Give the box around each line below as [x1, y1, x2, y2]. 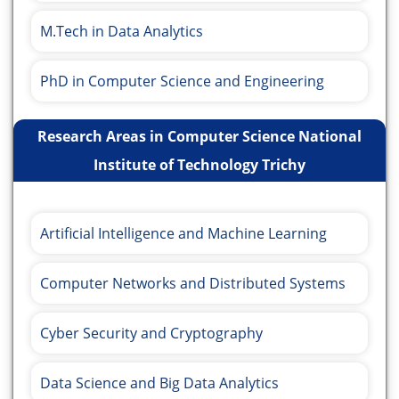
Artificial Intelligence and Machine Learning [40, 224, 327, 244]
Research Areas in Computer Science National [37, 126, 362, 147]
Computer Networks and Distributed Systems [40, 273, 346, 294]
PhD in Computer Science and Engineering [40, 71, 324, 92]
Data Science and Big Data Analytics [40, 373, 279, 394]
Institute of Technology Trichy [94, 155, 305, 175]
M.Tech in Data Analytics [40, 21, 203, 42]
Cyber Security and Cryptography [40, 323, 263, 344]
